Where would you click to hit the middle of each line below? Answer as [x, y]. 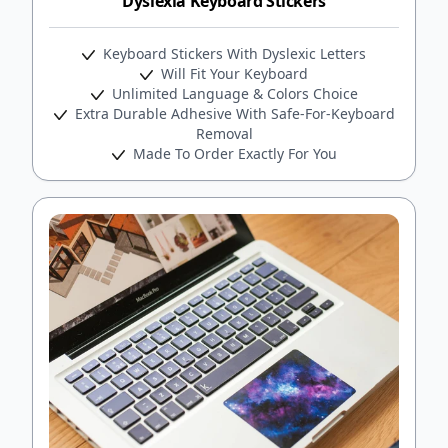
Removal [224, 133]
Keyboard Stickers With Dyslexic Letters [232, 53]
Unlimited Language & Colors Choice [232, 93]
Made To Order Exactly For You [232, 153]
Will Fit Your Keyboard [232, 73]
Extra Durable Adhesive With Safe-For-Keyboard [232, 113]
